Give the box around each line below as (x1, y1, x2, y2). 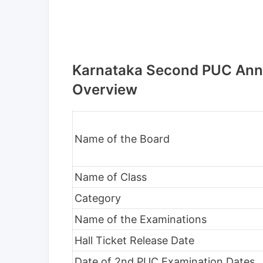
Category (75, 192, 121, 205)
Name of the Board (75, 133, 170, 146)
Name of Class (75, 171, 147, 184)
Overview (72, 81, 137, 99)
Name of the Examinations (75, 213, 207, 226)
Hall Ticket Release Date (75, 234, 194, 247)
